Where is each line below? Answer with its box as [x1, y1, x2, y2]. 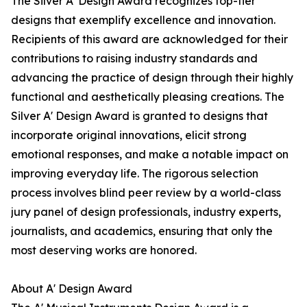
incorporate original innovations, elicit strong [11, 128, 247, 143]
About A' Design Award [11, 282, 132, 296]
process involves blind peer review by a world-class [11, 186, 281, 200]
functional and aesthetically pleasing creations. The [11, 90, 284, 104]
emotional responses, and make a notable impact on [11, 147, 288, 162]
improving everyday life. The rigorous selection [11, 167, 258, 181]
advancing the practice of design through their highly [11, 71, 293, 85]
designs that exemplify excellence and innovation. [11, 13, 275, 27]
